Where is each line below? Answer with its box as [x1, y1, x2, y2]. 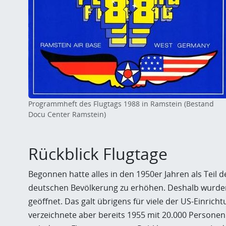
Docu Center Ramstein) [28, 109, 106, 119]
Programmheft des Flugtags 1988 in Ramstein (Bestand [28, 99, 214, 108]
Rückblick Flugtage [28, 143, 167, 164]
